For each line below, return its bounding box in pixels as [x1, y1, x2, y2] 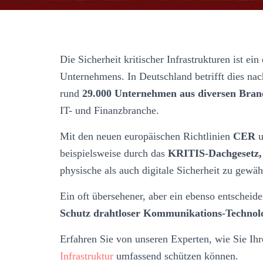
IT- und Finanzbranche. [60, 104, 168, 116]
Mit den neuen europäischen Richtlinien [60, 130, 233, 142]
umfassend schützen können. [113, 249, 244, 262]
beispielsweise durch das [60, 147, 168, 159]
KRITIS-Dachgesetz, [168, 147, 262, 159]
